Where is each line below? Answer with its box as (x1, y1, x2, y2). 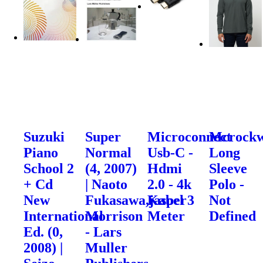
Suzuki (23, 129, 65, 144)
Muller (85, 240, 128, 255)
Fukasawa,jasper (85, 192, 187, 208)
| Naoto (85, 176, 128, 192)
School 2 (23, 160, 74, 176)
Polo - (209, 176, 245, 192)
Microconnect (147, 129, 231, 144)
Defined (209, 208, 257, 224)
